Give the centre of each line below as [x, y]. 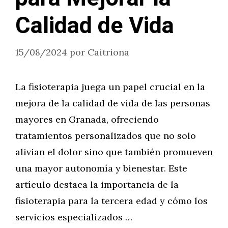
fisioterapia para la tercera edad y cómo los [111, 201]
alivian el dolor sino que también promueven [114, 152]
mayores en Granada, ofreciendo [87, 119]
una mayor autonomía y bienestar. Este [101, 168]
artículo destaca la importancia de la [97, 184]
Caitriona [108, 52]
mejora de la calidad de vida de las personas [113, 103]
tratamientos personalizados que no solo [106, 136]
